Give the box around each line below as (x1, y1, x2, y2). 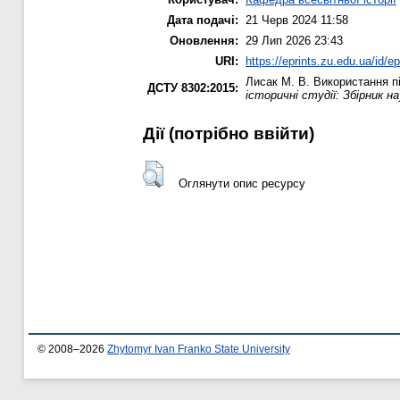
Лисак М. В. (246, 75, 310, 89)
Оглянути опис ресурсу (178, 176, 305, 190)
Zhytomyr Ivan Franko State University (107, 344, 290, 355)
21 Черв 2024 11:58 (246, 13, 348, 28)
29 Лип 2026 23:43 (246, 34, 343, 48)
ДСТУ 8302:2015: (147, 81, 238, 96)
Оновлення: (170, 34, 238, 48)
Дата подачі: (167, 13, 238, 28)
